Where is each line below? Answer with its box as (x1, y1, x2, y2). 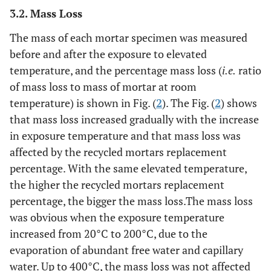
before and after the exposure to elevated (10, 46, 207, 61)
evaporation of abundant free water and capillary (10, 242, 243, 257)
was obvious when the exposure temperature (10, 209, 224, 224)
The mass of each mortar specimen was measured (10, 30, 247, 45)
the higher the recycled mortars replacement (10, 177, 224, 192)
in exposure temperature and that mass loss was (10, 128, 241, 143)
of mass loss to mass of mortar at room (10, 79, 197, 94)
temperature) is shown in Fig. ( (10, 95, 156, 110)
